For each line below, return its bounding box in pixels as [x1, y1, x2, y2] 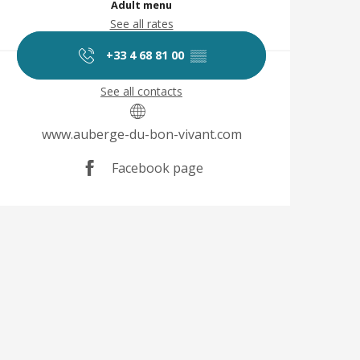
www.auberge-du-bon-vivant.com [41, 125, 242, 143]
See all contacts [100, 83, 182, 99]
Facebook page [111, 159, 203, 178]
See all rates [109, 15, 174, 31]
